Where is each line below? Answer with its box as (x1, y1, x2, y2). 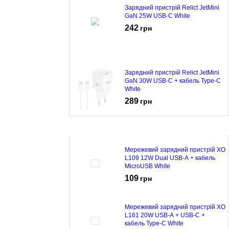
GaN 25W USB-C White (125, 12, 190, 19)
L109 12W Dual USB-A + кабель (125, 154, 215, 162)
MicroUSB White (125, 162, 170, 170)
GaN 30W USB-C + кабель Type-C (125, 77, 221, 84)
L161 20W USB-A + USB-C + (125, 211, 205, 219)
